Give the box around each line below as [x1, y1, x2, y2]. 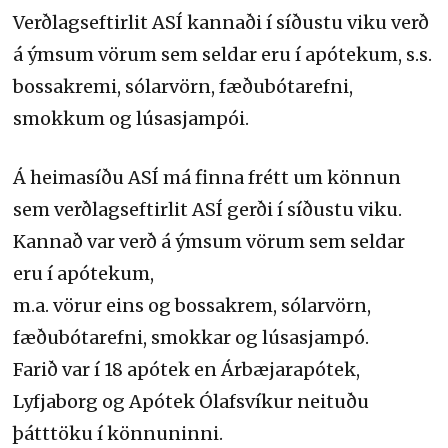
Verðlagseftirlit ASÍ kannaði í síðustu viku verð [13, 11, 430, 34]
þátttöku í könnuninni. [13, 422, 224, 445]
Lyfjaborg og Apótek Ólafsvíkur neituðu [13, 390, 370, 413]
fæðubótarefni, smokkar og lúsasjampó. [13, 326, 370, 349]
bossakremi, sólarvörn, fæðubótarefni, [13, 75, 354, 98]
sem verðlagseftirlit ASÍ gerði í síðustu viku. [13, 198, 403, 221]
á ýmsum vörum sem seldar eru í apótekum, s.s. [13, 43, 433, 66]
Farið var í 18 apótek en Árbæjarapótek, [13, 358, 361, 381]
